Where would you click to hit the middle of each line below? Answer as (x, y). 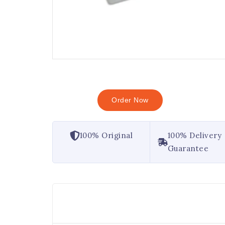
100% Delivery (195, 135)
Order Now (130, 100)
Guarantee (188, 148)
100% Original (106, 135)
